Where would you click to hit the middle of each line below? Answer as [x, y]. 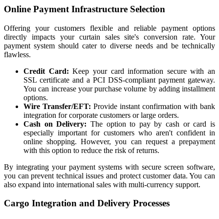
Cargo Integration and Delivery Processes [87, 203]
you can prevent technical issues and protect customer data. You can [109, 175]
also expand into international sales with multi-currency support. [102, 184]
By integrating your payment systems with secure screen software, [109, 167]
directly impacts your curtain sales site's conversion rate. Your [109, 37]
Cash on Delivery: [55, 124]
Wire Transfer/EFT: [57, 106]
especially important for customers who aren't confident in [119, 132]
